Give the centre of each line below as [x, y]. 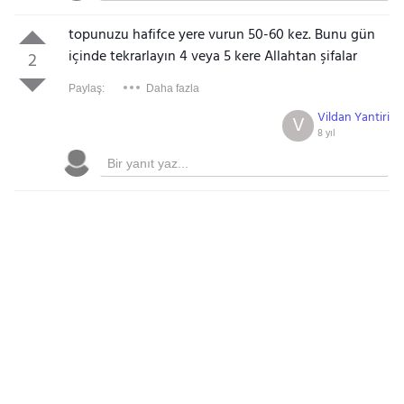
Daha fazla [172, 88]
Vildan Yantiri [354, 118]
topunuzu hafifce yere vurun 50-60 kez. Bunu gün [221, 35]
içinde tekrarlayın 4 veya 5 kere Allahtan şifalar [212, 57]
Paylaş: [86, 88]
